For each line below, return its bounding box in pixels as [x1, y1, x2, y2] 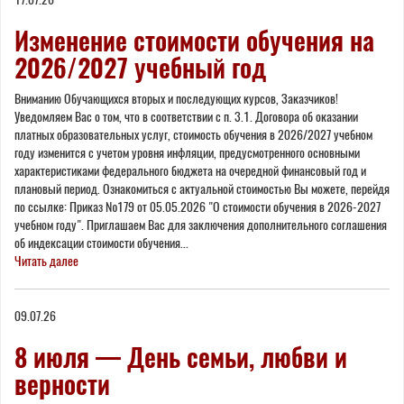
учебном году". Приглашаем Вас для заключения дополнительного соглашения [14, 216, 387, 234]
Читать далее [14, 252, 78, 270]
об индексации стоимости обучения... [14, 234, 188, 252]
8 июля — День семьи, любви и [14, 339, 347, 374]
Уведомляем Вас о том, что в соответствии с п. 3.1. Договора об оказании [14, 107, 358, 125]
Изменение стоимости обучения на [14, 23, 374, 58]
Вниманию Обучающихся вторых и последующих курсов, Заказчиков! [14, 89, 338, 107]
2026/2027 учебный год [14, 50, 266, 85]
